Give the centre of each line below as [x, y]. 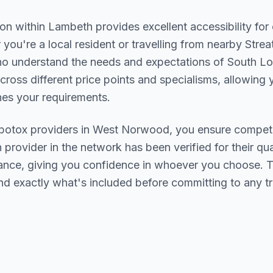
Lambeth [70, 27]
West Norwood [131, 129]
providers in [60, 129]
